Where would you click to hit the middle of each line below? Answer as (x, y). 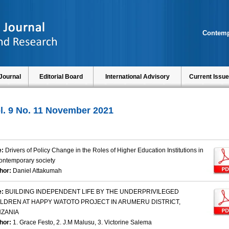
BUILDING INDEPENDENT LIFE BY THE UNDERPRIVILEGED (92, 192)
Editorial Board (61, 77)
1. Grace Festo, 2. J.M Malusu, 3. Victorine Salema (82, 223)
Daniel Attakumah (37, 171)
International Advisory (137, 77)
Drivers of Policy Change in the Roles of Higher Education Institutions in (104, 151)
